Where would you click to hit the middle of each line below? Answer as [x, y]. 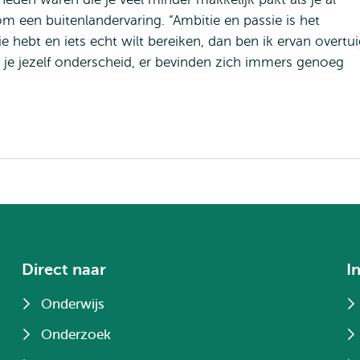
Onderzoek [76, 335]
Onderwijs [73, 304]
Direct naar [64, 270]
